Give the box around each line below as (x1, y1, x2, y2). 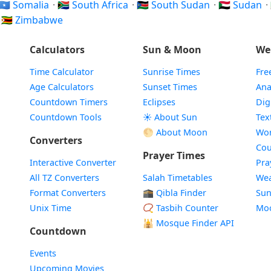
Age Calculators (29, 81, 94, 93)
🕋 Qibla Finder (142, 187, 206, 198)
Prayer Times (142, 149, 205, 162)
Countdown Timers (29, 96, 108, 108)
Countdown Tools (29, 111, 102, 123)
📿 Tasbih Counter (142, 202, 218, 214)
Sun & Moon (142, 43, 201, 56)
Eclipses (142, 96, 175, 108)
